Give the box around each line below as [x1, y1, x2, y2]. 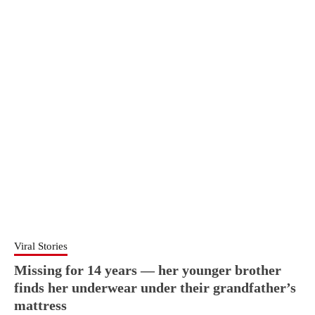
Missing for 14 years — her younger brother [14, 262, 281, 278]
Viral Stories [14, 240, 67, 252]
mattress [14, 297, 67, 313]
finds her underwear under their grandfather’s [14, 279, 296, 295]
